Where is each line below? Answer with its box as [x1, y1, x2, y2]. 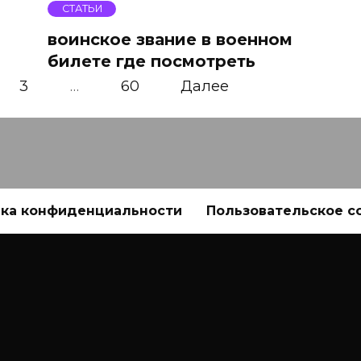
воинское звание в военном [48, 29, 293, 49]
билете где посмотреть [48, 51, 255, 71]
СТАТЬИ [61, 2, 102, 15]
